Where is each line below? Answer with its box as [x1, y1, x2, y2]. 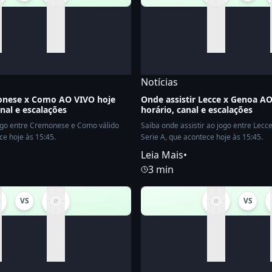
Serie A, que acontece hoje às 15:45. [141, 132, 263, 142]
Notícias [141, 75, 178, 89]
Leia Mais [141, 148, 183, 161]
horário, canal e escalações [141, 104, 253, 115]
